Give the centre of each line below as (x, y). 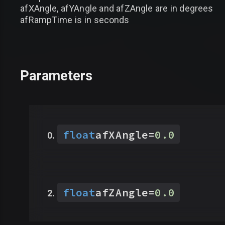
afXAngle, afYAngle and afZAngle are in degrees (117, 8)
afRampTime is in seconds (75, 20)
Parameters (57, 76)
